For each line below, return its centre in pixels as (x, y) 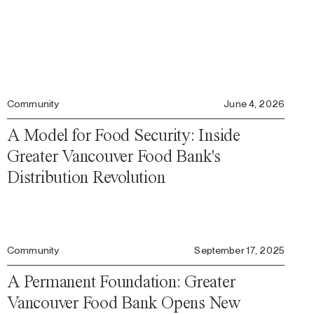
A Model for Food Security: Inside (124, 135)
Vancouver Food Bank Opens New (124, 302)
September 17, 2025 (239, 250)
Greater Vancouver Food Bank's (114, 156)
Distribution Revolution (86, 177)
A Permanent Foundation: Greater (121, 281)
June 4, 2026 (254, 104)
